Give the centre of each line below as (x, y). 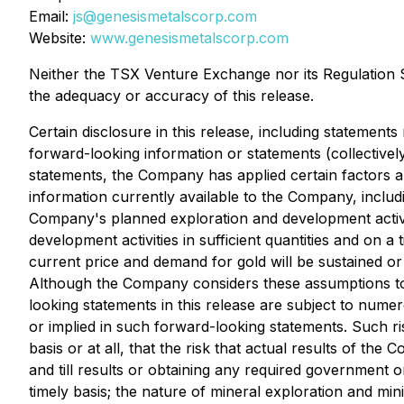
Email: (51, 16)
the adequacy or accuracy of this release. (171, 96)
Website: (60, 38)
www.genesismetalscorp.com (189, 38)
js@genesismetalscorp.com (165, 16)
